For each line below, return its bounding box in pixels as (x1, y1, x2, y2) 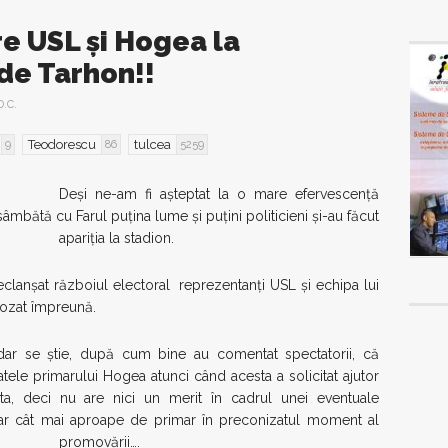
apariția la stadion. (59, 230, 174, 246)
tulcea (134, 137, 171, 152)
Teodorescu (28, 137, 96, 152)
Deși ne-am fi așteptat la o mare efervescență (59, 186, 379, 202)
